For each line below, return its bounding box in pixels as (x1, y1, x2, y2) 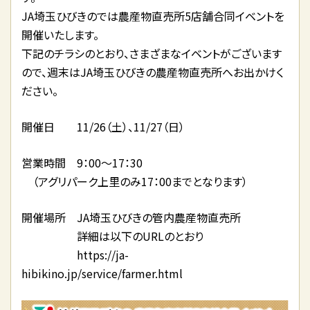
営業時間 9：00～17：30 (21, 154, 143, 171)
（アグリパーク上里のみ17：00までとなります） (21, 173, 248, 190)
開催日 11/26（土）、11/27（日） (21, 118, 185, 135)
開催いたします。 (21, 26, 99, 43)
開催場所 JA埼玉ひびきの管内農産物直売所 (21, 209, 241, 226)
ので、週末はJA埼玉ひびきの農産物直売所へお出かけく (21, 64, 284, 80)
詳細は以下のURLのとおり (21, 228, 215, 244)
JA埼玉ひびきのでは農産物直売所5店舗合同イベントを (21, 8, 284, 24)
